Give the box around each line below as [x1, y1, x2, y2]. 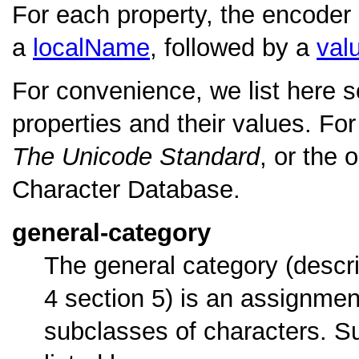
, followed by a [150, 34, 317, 63]
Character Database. [12, 175, 240, 204]
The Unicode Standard [12, 143, 260, 171]
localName [33, 34, 150, 63]
